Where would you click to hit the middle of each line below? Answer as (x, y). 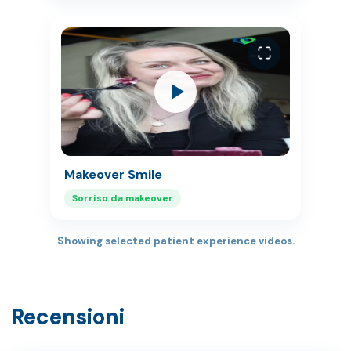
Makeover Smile (113, 175)
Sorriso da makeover (123, 199)
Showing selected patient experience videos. (175, 241)
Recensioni (68, 317)
